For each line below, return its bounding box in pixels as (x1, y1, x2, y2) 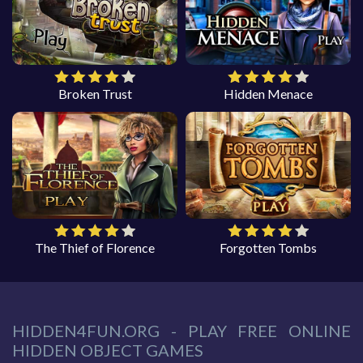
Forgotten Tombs (220, 240, 317, 256)
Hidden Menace (224, 86, 313, 102)
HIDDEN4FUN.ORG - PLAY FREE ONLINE (12, 321, 351, 341)
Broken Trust (58, 86, 132, 102)
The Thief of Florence (35, 240, 155, 256)
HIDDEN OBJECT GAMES (12, 340, 203, 361)
